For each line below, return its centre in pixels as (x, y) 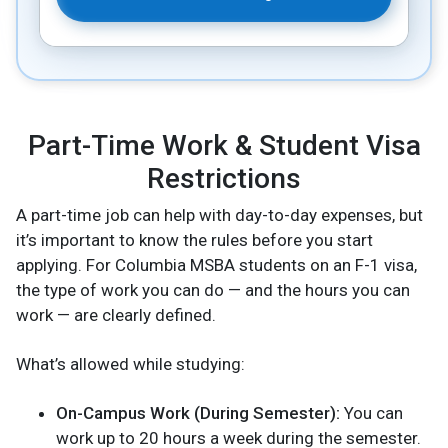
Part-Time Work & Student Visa (224, 146)
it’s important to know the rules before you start (194, 240)
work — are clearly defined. (116, 315)
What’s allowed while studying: (130, 364)
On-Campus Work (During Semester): (198, 413)
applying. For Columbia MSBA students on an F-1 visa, (216, 265)
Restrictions (224, 179)
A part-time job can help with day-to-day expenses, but (219, 215)
